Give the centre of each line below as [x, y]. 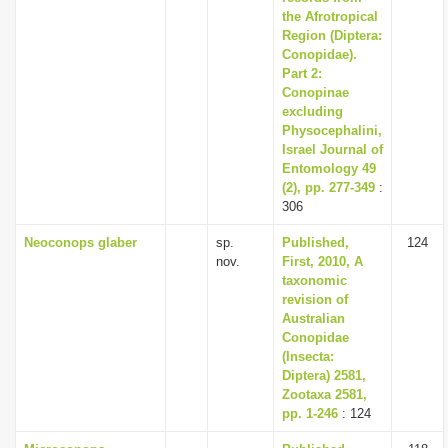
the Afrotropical [330, 16]
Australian [313, 318]
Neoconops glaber [80, 242]
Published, [315, 242]
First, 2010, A [322, 261]
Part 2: [302, 73]
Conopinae [315, 92]
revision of [315, 299]
